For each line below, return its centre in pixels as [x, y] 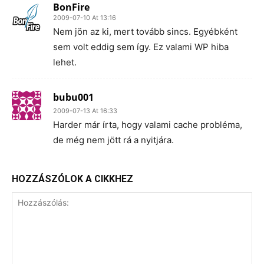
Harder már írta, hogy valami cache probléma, [148, 124]
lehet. [65, 62]
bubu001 [73, 97]
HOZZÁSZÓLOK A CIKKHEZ [72, 179]
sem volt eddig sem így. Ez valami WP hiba [141, 47]
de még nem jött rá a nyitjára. [113, 140]
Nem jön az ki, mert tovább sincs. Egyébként [145, 31]
